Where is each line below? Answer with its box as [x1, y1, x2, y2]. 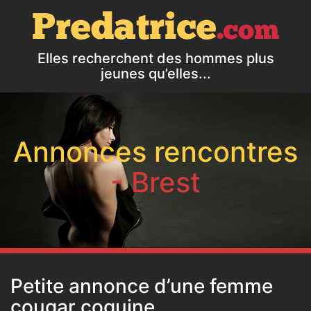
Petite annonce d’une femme [10, 274, 273, 298]
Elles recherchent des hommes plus [37, 50, 274, 67]
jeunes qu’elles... [100, 65, 211, 82]
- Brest [110, 165, 201, 199]
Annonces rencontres [13, 135, 298, 169]
